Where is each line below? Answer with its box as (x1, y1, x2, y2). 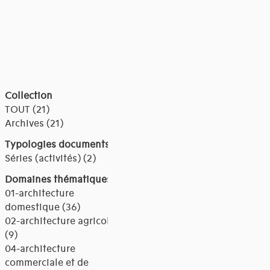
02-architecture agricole (4, 215, 115, 228)
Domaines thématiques (4, 174, 111, 186)
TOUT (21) (4, 104, 49, 116)
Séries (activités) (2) (4, 152, 96, 165)
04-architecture (4, 243, 75, 256)
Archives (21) (4, 118, 63, 130)
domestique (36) (4, 201, 80, 214)
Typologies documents (4, 139, 110, 151)
